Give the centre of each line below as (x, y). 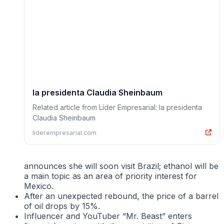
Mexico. (39, 186)
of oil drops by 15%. (62, 206)
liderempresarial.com (64, 132)
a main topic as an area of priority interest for (110, 176)
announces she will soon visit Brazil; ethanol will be (121, 166)
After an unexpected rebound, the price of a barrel (121, 196)
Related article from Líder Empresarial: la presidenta (117, 107)
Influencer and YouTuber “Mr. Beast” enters (108, 216)
